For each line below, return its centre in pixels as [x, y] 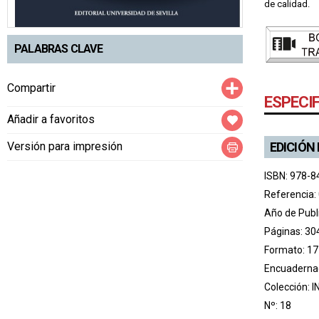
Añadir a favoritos [51, 120]
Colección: [288, 287]
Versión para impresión [65, 147]
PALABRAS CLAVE [58, 49]
